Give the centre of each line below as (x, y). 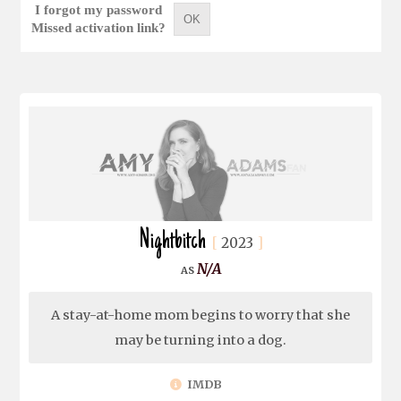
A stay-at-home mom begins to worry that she (200, 316)
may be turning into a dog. (200, 341)
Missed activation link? (98, 28)
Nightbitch (172, 243)
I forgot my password (98, 10)
